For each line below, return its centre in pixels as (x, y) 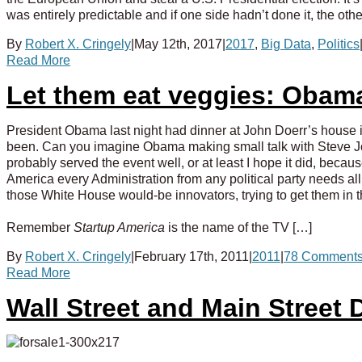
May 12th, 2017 (178, 44)
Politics (339, 44)
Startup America (119, 227)
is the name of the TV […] (238, 227)
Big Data (286, 44)
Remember (40, 227)
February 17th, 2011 (192, 256)
